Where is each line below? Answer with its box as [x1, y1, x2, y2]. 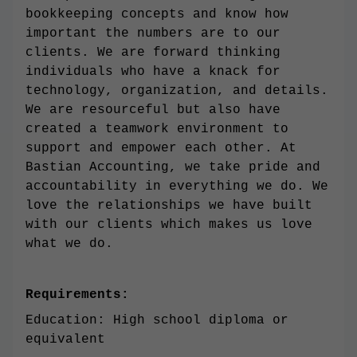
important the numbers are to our [25, 26, 280, 41]
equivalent [25, 332, 105, 347]
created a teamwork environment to [25, 122, 288, 137]
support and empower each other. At [25, 141, 296, 156]
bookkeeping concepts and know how [25, 7, 288, 22]
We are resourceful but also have [25, 103, 280, 118]
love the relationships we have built [25, 198, 312, 214]
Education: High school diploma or [25, 313, 288, 328]
